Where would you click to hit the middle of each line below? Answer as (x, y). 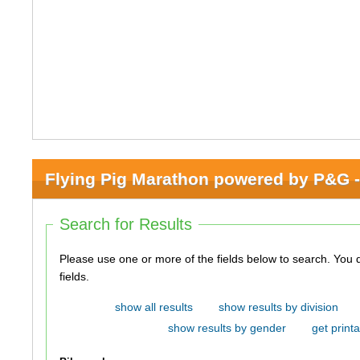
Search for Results (126, 224)
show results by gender (227, 328)
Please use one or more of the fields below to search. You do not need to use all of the (197, 259)
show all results (153, 307)
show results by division (278, 307)
